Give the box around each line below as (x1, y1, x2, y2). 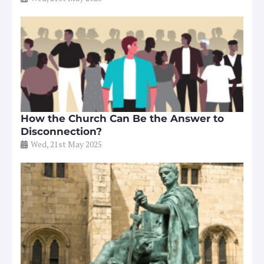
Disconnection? (21, 126, 102, 138)
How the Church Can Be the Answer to (21, 113, 224, 125)
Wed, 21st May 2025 (31, 139, 102, 150)
